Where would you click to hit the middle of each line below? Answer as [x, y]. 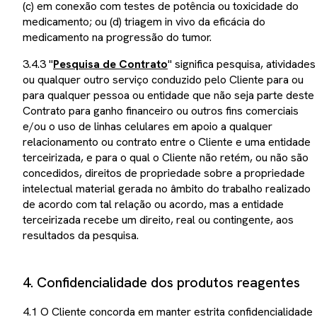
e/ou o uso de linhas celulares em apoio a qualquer [148, 126]
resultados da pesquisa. [81, 235]
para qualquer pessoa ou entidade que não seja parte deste [168, 95]
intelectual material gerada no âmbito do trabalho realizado [167, 189]
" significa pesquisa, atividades [242, 64]
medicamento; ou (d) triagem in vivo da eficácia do [144, 22]
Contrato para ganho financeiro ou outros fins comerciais [161, 111]
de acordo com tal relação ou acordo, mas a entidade [153, 204]
